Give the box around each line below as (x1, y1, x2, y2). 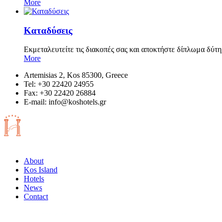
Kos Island (24, 166, 57, 174)
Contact (24, 192, 48, 201)
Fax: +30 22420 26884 (24, 89, 96, 98)
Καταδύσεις (24, 25, 72, 36)
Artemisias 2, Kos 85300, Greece (24, 71, 128, 80)
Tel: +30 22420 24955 (24, 80, 94, 89)
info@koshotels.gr (49, 98, 106, 107)
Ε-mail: (24, 98, 49, 107)
